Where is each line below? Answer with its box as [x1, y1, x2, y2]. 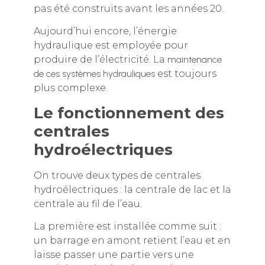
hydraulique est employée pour [33, 40, 188, 51]
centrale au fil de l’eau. [33, 198, 142, 209]
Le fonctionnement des [33, 103, 224, 122]
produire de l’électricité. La [33, 54, 167, 66]
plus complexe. [33, 82, 108, 94]
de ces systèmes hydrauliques [33, 68, 155, 80]
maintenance [167, 54, 222, 66]
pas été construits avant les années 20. [33, 2, 224, 14]
